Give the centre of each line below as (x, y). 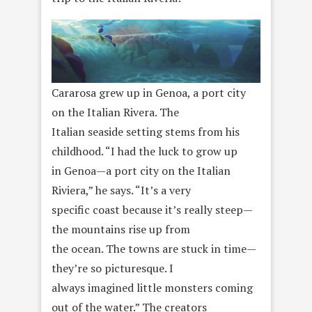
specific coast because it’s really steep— (152, 210)
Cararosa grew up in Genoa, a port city (149, 93)
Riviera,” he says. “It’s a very (121, 190)
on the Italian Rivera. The (115, 112)
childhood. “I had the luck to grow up (145, 151)
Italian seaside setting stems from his (146, 132)
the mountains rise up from (121, 229)
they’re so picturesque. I (112, 268)
